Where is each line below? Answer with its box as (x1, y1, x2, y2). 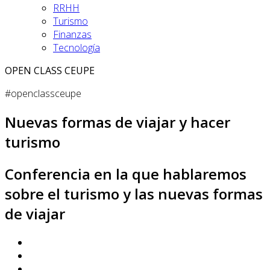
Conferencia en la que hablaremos (5, 163, 246, 184)
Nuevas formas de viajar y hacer (5, 111, 230, 132)
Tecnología (53, 41, 100, 54)
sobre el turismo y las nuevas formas (5, 183, 263, 204)
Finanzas (53, 28, 92, 41)
